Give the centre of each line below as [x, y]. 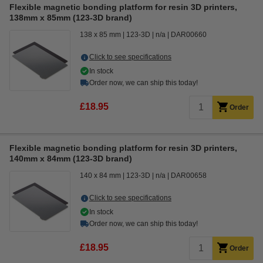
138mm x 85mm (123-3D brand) [71, 18]
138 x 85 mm [100, 35]
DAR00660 [189, 35]
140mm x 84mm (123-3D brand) [71, 159]
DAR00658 [189, 176]
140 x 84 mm [100, 176]
